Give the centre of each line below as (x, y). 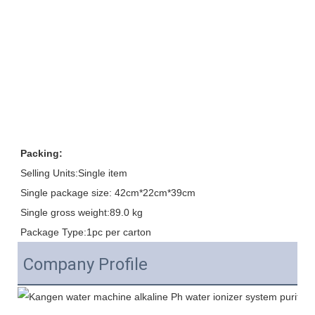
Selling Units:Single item (74, 173)
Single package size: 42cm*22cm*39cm (108, 193)
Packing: (41, 154)
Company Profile (85, 265)
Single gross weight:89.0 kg (82, 213)
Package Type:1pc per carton (86, 232)
